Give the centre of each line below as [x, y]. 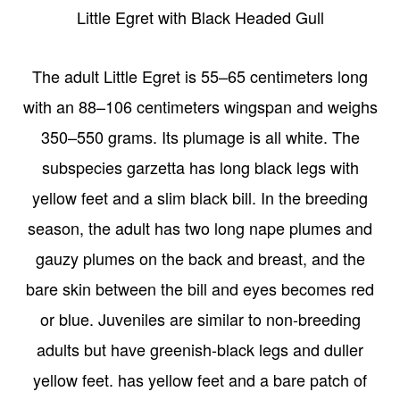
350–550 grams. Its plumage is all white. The [200, 137]
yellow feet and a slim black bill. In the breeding [200, 198]
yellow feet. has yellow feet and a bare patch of [200, 380]
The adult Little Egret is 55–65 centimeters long [200, 76]
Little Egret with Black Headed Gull [200, 17]
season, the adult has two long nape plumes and [200, 228]
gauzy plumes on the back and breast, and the [200, 258]
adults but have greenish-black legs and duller [200, 350]
